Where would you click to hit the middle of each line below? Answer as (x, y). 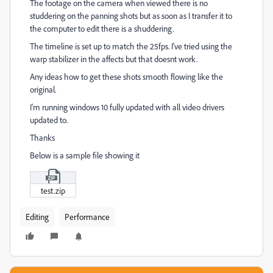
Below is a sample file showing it (86, 155)
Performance (87, 217)
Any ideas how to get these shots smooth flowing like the (126, 76)
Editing (37, 217)
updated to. (49, 120)
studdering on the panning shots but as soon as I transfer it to (131, 16)
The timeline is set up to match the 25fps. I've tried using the (131, 46)
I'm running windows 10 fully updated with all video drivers (127, 107)
